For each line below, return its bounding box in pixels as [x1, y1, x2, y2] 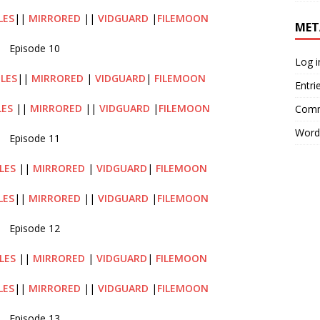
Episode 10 [9, 41, 60, 55]
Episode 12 [9, 221, 60, 235]
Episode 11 [9, 131, 60, 145]
